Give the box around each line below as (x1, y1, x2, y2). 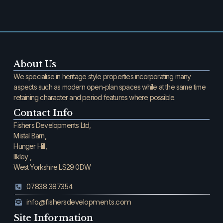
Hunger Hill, (13, 142, 47, 151)
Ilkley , (13, 152, 32, 161)
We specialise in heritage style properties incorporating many (13, 72, 191, 81)
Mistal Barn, (13, 131, 46, 140)
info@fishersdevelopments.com (26, 197, 131, 207)
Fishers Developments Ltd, (13, 121, 91, 130)
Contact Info (13, 108, 73, 119)
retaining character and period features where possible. (13, 93, 176, 102)
